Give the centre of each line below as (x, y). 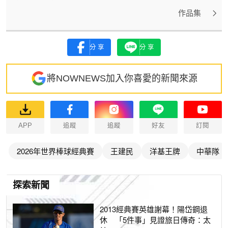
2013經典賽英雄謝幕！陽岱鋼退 (154, 209)
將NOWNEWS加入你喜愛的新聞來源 (122, 79)
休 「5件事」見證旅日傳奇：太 (155, 219)
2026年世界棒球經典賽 (55, 151)
